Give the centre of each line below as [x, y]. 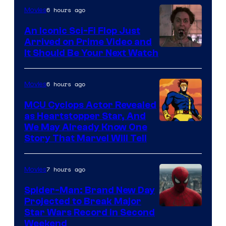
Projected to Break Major [83, 202]
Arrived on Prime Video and [88, 42]
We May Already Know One [86, 127]
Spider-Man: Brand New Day [90, 190]
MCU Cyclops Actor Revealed [90, 105]
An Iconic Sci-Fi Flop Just [82, 31]
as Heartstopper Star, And [85, 116]
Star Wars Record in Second [90, 213]
